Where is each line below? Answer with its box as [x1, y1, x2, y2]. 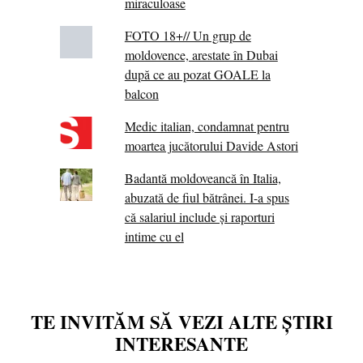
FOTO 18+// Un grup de [124, 27, 251, 45]
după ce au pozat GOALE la [124, 66, 271, 83]
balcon [124, 85, 159, 103]
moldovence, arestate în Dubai [124, 46, 278, 64]
